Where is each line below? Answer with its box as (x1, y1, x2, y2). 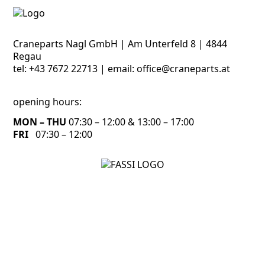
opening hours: (13, 95, 82, 108)
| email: (98, 62, 137, 75)
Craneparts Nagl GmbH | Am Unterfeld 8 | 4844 (13, 37, 228, 50)
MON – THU (13, 115, 67, 129)
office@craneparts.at (137, 62, 231, 75)
